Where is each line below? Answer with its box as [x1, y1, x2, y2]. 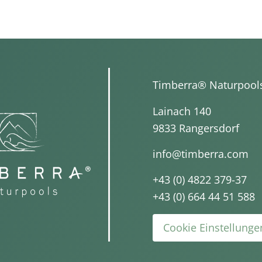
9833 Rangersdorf [153, 120, 239, 135]
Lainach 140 [153, 104, 211, 118]
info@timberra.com [153, 146, 249, 161]
